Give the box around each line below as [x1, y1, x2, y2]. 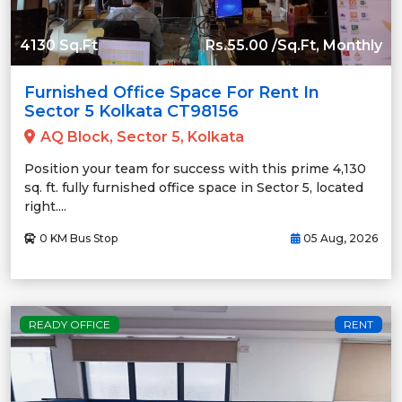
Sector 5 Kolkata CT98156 [24, 100, 239, 121]
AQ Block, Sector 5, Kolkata [40, 127, 244, 145]
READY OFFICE [29, 317, 110, 331]
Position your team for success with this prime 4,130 [24, 160, 366, 177]
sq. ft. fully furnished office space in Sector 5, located [24, 179, 363, 196]
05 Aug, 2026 [301, 231, 378, 245]
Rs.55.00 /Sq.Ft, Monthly [205, 36, 382, 54]
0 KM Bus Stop [37, 231, 118, 245]
